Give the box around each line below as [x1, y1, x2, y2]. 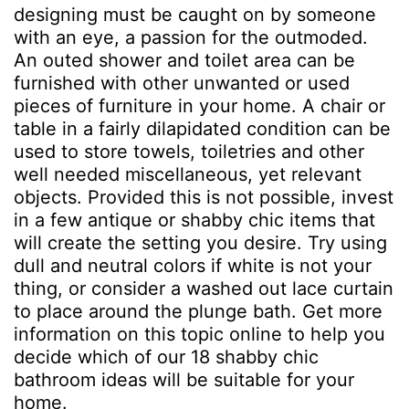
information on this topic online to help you [14, 323, 385, 345]
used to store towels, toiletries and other [14, 141, 364, 163]
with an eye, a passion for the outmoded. [14, 26, 368, 48]
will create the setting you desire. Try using [14, 232, 387, 254]
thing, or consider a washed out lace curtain [14, 278, 393, 299]
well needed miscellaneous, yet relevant [14, 163, 362, 185]
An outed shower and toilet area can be [14, 49, 355, 71]
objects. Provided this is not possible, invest [14, 186, 393, 208]
